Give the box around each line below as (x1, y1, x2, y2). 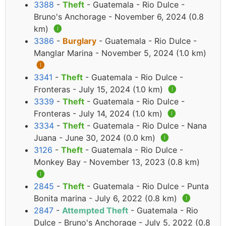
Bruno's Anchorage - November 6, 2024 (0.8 (34, 12, 204, 22)
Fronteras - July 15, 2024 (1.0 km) (34, 84, 165, 95)
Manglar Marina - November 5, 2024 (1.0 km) (34, 48, 206, 59)
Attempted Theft (62, 205, 128, 216)
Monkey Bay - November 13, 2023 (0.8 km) (34, 157, 200, 167)
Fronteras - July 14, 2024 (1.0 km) (34, 108, 165, 119)
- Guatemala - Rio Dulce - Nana (84, 121, 207, 131)
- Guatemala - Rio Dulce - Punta (84, 181, 209, 192)
